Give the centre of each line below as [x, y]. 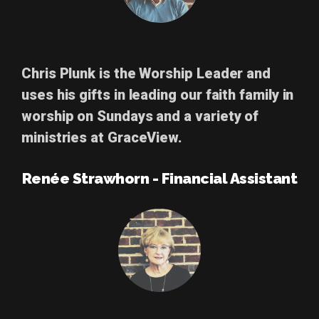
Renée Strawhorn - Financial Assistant [159, 179]
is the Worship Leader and [185, 74]
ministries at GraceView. [102, 138]
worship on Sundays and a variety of [140, 116]
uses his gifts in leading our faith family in [158, 95]
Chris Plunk [61, 74]
